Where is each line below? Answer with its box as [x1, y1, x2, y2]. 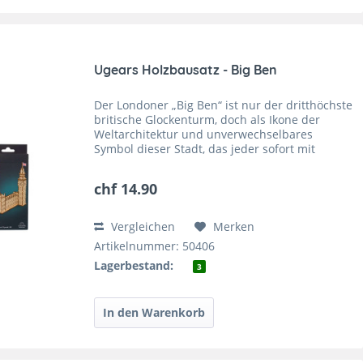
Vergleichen [108, 219, 176, 235]
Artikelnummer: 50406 [94, 238, 216, 254]
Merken [213, 219, 255, 235]
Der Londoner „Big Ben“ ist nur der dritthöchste [94, 97, 353, 113]
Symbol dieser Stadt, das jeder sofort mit [94, 141, 316, 157]
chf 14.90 [94, 179, 158, 199]
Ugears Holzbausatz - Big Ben [94, 62, 278, 79]
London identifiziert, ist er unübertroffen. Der [94, 156, 341, 172]
